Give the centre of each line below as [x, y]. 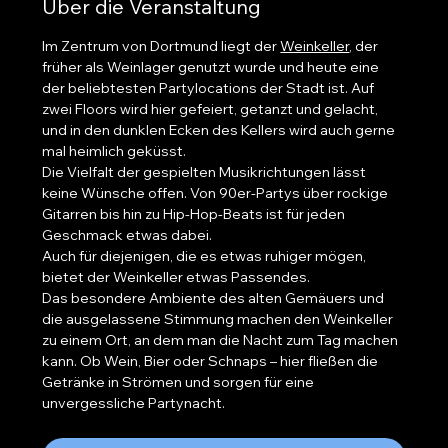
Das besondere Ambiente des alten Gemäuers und [215, 298]
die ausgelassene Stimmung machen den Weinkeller [219, 319]
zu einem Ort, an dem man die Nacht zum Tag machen [222, 340]
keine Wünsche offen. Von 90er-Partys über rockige [217, 193]
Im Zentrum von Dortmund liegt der [161, 46]
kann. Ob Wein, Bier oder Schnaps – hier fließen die [212, 361]
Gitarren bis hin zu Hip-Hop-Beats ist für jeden [195, 214]
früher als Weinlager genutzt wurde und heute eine [212, 67]
